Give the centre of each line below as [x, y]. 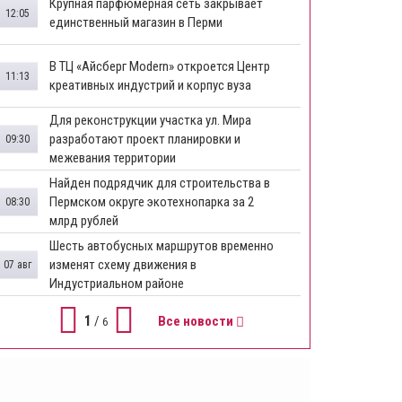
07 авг [17, 264]
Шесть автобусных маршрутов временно [162, 245]
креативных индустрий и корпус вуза [150, 85]
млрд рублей [84, 220]
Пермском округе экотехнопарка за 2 [152, 201]
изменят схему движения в [123, 264]
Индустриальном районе [117, 283]
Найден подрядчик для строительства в [160, 183]
